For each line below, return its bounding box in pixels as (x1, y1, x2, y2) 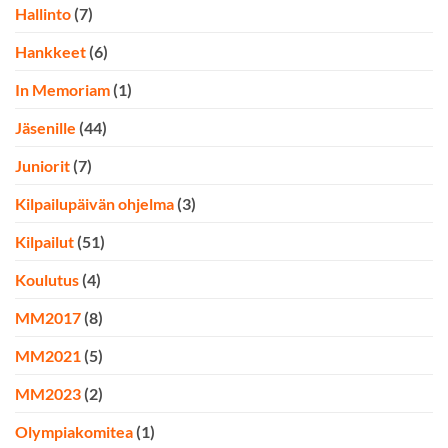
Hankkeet (15, 42, 86, 62)
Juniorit (15, 156, 70, 176)
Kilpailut (15, 232, 74, 252)
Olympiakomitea (15, 422, 133, 442)
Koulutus (15, 270, 79, 290)
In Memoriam (15, 80, 110, 100)
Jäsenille (15, 118, 76, 138)
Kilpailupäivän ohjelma (15, 194, 174, 214)
